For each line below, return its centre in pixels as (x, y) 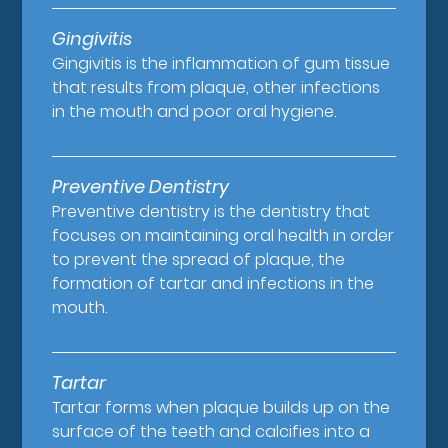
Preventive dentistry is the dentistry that (211, 212)
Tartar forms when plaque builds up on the (221, 408)
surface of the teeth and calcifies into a (211, 432)
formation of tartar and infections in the (213, 284)
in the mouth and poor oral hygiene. (194, 112)
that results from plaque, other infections (216, 88)
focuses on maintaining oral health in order (223, 236)
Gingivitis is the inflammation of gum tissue (221, 64)
